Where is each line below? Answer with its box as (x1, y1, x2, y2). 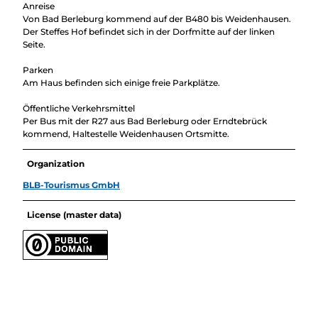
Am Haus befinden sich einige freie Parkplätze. (23, 77, 220, 88)
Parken (23, 64, 53, 75)
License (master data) (27, 209, 122, 220)
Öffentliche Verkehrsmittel (23, 102, 135, 114)
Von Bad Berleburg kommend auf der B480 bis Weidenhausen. (23, 13, 291, 24)
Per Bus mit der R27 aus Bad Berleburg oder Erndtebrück (23, 115, 267, 126)
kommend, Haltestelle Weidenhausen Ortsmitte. (23, 128, 229, 139)
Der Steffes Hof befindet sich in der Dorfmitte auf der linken (23, 26, 275, 37)
